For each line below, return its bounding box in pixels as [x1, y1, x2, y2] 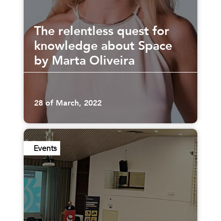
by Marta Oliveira [34, 52, 135, 70]
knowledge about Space [34, 37, 102, 55]
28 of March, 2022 [34, 97, 102, 109]
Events [34, 143, 57, 154]
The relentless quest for [34, 23, 170, 40]
